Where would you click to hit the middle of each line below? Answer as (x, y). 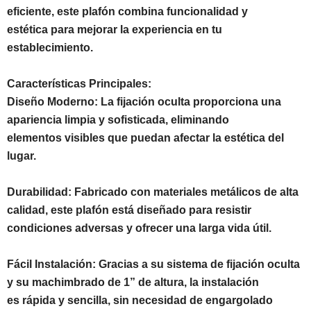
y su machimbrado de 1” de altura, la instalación (133, 282)
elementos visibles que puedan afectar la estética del (145, 137)
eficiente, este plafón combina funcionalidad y (127, 11)
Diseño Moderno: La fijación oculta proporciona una (144, 101)
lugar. (22, 155)
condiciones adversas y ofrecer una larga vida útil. (139, 228)
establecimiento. (50, 47)
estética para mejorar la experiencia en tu (115, 29)
